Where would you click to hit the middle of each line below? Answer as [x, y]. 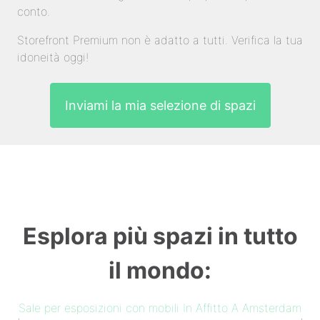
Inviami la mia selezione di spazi [160, 106]
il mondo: [160, 271]
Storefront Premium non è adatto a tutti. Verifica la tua [160, 40]
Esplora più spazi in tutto [160, 236]
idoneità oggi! [53, 57]
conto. [34, 12]
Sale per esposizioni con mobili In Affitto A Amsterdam [160, 308]
